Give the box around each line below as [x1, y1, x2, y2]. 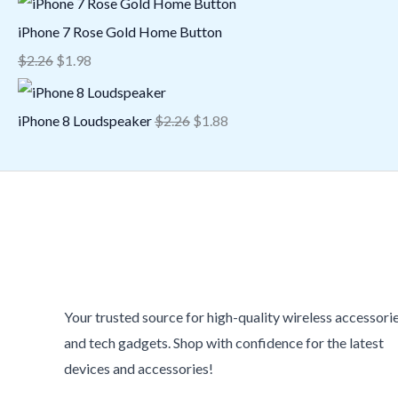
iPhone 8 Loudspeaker [18, 112, 152, 130]
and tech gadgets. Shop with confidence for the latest [64, 334, 384, 352]
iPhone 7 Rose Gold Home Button [18, 23, 222, 41]
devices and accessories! [64, 360, 213, 378]
